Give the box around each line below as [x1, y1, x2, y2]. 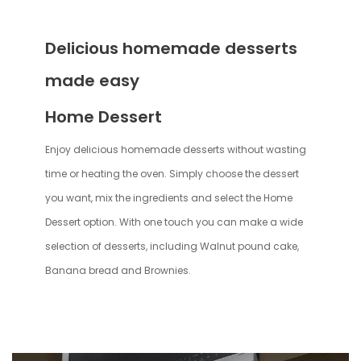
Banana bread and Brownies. [45, 263, 191, 277]
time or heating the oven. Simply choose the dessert [45, 166, 299, 180]
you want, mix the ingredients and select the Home [45, 190, 293, 205]
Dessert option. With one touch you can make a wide [45, 214, 303, 229]
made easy [45, 68, 139, 92]
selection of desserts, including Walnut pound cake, [45, 239, 299, 253]
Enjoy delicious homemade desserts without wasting [45, 142, 306, 156]
